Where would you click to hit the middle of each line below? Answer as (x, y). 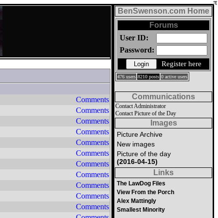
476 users (127, 77)
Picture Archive (140, 134)
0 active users (174, 77)
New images (136, 144)
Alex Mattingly (136, 201)
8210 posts (148, 77)
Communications (163, 97)
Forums (163, 25)
